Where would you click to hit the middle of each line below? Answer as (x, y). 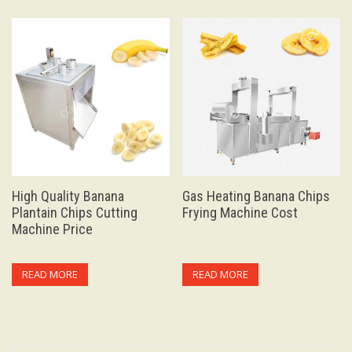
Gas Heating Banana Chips (257, 196)
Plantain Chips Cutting (75, 212)
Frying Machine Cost (240, 212)
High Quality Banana (68, 196)
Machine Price (52, 229)
